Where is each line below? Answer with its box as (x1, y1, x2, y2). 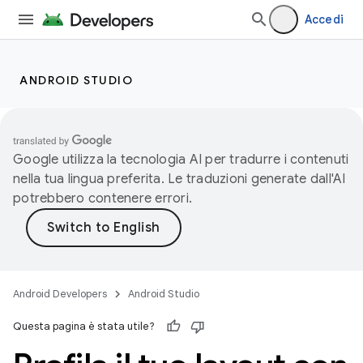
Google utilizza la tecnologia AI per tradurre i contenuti (13, 152, 349, 168)
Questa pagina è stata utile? (13, 319, 155, 333)
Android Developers (13, 287, 107, 301)
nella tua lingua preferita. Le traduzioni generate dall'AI (13, 171, 346, 187)
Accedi (304, 12, 344, 27)
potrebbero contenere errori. (13, 190, 192, 207)
